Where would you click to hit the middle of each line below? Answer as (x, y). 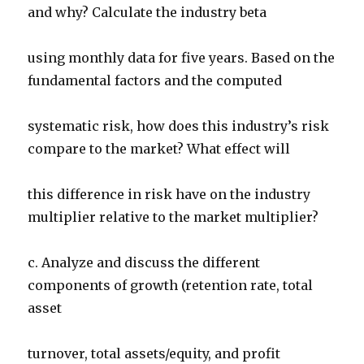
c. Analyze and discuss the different (144, 263)
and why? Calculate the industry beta (147, 13)
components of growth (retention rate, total (171, 286)
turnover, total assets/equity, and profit (154, 354)
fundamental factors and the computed (155, 81)
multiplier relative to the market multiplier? (173, 217)
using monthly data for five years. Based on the (182, 58)
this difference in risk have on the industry (169, 195)
